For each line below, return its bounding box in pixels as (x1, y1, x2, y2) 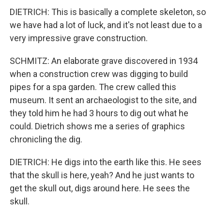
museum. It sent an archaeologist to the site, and (10, 95, 197, 105)
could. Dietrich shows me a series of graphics (10, 121, 185, 131)
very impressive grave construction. (10, 33, 148, 43)
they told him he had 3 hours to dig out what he (10, 108, 188, 118)
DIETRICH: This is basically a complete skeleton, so (10, 7, 206, 17)
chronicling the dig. (10, 134, 82, 144)
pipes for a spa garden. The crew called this (10, 82, 176, 92)
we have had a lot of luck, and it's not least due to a (10, 20, 202, 30)
